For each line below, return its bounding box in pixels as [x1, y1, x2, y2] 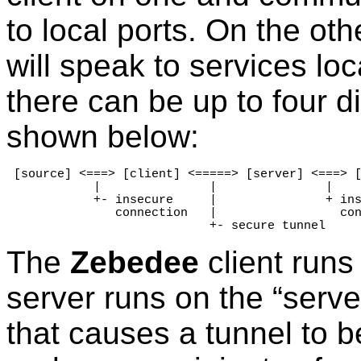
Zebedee [70, 245, 199, 280]
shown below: [6, 119, 199, 155]
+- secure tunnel [6, 219, 326, 233]
